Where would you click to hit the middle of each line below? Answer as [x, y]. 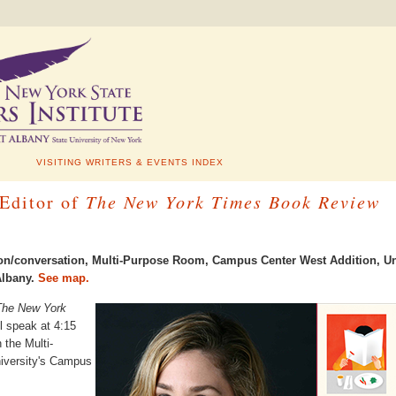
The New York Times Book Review [233, 202]
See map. [62, 278]
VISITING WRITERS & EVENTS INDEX [130, 162]
